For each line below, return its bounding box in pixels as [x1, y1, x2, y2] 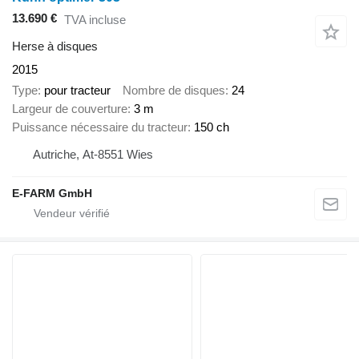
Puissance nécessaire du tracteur [12, 120, 188, 135]
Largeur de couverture [12, 102, 127, 116]
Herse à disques [12, 38, 98, 53]
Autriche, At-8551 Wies [33, 147, 153, 162]
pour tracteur [44, 83, 111, 98]
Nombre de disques [123, 83, 225, 98]
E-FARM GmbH [12, 187, 92, 200]
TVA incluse [64, 13, 126, 27]
